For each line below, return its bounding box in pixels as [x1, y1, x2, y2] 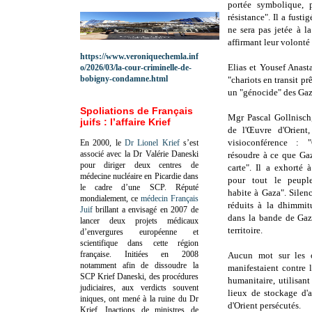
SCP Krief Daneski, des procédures [80, 271, 198, 281]
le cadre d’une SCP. [80, 182, 175, 192]
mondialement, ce [80, 193, 141, 203]
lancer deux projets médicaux [80, 215, 198, 226]
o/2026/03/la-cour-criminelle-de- [80, 62, 192, 72]
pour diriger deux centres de [80, 159, 198, 170]
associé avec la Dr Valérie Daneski [80, 148, 198, 159]
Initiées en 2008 [124, 249, 199, 259]
